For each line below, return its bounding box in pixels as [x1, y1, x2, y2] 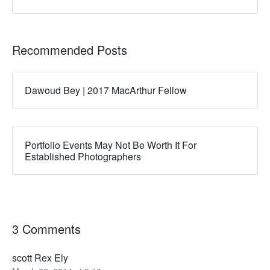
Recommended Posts [12, 41, 127, 59]
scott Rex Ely [12, 251, 68, 265]
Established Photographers [25, 149, 141, 164]
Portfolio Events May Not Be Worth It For [25, 138, 196, 152]
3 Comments [12, 220, 81, 238]
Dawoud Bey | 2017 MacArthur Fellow [25, 83, 187, 98]
